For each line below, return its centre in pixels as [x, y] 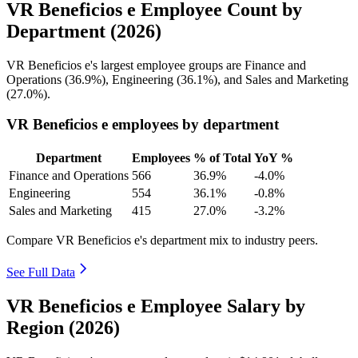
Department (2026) [84, 31]
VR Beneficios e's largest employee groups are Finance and [156, 65]
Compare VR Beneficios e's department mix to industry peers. [162, 241]
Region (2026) [63, 327]
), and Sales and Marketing [281, 79]
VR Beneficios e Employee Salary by [156, 306]
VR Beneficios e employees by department [143, 125]
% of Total [222, 158]
